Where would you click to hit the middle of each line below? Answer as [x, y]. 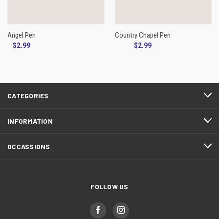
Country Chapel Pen [142, 35]
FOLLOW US [109, 186]
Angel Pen [22, 35]
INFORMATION [30, 121]
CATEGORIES [28, 95]
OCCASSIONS [29, 146]
